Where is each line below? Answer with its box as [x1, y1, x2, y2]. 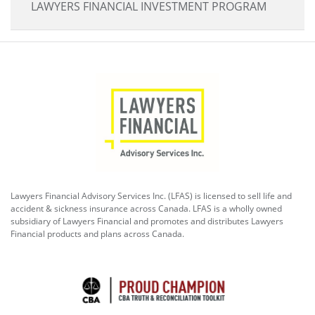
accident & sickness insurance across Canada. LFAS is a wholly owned [11, 202, 282, 214]
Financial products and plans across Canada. [11, 228, 184, 240]
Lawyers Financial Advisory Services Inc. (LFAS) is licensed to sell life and [11, 190, 292, 202]
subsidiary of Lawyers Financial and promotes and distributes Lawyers [11, 215, 283, 227]
